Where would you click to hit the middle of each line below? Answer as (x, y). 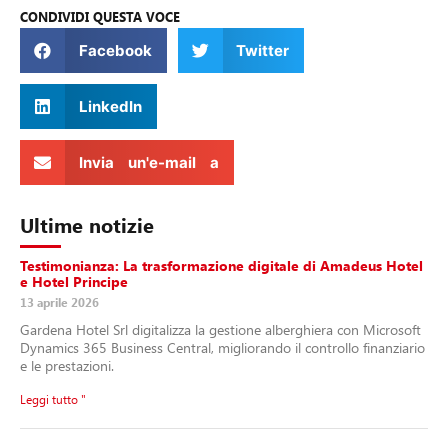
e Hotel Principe (74, 282)
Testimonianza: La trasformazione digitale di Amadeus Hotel (221, 266)
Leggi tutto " (53, 399)
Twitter (262, 50)
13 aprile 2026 (59, 302)
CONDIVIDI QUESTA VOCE (100, 17)
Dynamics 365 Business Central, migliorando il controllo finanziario (222, 348)
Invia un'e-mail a (148, 162)
